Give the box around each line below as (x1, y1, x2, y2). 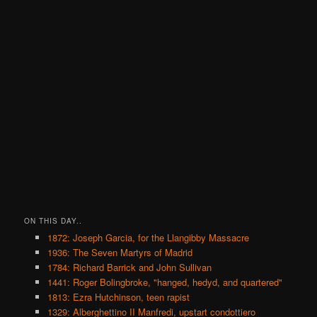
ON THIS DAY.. (24, 216, 83, 226)
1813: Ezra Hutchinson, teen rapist (47, 290, 190, 304)
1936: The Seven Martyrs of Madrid (47, 246, 192, 260)
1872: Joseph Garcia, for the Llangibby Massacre (47, 231, 249, 245)
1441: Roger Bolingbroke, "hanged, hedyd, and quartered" (47, 275, 282, 289)
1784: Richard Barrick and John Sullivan (47, 260, 212, 275)
